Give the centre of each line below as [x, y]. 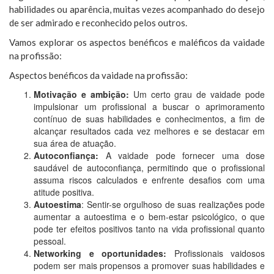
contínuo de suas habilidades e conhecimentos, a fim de [149, 119]
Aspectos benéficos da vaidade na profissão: [98, 76]
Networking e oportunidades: [100, 254]
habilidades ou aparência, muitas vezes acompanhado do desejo [137, 9]
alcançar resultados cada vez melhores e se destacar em [149, 131]
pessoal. [50, 241]
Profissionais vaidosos [216, 254]
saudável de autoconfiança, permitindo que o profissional [149, 168]
